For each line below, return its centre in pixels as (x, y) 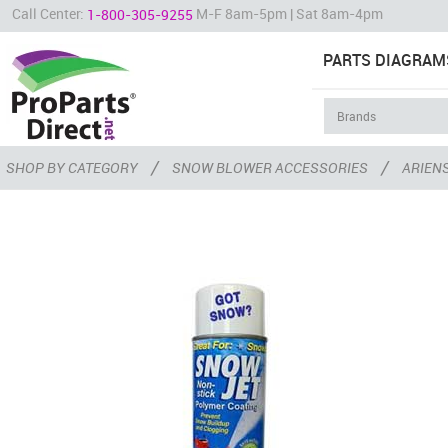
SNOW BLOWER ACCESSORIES (270, 168)
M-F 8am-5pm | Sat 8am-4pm (288, 13)
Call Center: (49, 13)
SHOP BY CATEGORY (72, 168)
